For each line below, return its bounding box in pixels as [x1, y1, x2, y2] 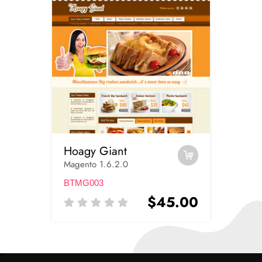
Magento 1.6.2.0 [64, 157, 128, 171]
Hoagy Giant [64, 142, 127, 160]
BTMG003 [64, 177, 104, 188]
